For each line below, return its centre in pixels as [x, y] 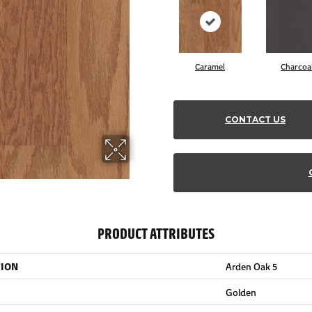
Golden [241, 292]
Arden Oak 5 [251, 266]
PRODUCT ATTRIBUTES [156, 233]
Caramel [210, 66]
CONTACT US [255, 119]
